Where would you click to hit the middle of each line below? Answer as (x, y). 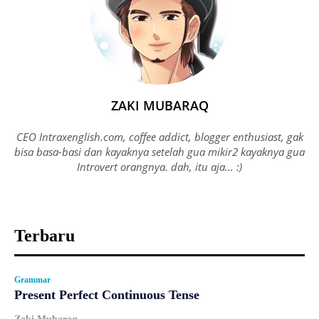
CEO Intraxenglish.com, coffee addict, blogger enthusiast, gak (159, 136)
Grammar (32, 279)
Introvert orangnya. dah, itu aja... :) (159, 166)
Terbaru (45, 235)
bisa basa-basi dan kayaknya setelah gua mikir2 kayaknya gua (159, 151)
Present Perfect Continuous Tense (107, 294)
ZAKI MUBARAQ (159, 105)
